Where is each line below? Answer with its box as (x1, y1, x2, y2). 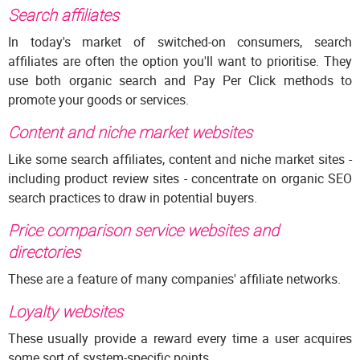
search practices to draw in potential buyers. (8, 189, 257, 207)
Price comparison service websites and (8, 219, 279, 242)
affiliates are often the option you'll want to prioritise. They (8, 52, 352, 71)
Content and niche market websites (8, 121, 252, 144)
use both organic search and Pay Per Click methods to (8, 72, 352, 90)
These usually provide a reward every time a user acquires (8, 329, 352, 348)
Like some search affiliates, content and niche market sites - (8, 150, 352, 169)
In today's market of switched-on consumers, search (8, 33, 352, 51)
